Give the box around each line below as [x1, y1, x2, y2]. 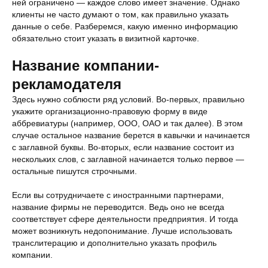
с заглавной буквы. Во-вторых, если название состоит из [12, 142, 234, 152]
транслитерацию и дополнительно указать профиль [12, 237, 217, 248]
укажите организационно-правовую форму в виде [12, 106, 208, 116]
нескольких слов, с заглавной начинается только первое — [12, 154, 244, 164]
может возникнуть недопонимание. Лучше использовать [12, 226, 232, 236]
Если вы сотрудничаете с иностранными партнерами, [12, 190, 224, 200]
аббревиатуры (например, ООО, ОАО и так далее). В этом [12, 118, 243, 128]
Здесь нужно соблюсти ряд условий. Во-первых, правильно [12, 94, 245, 104]
